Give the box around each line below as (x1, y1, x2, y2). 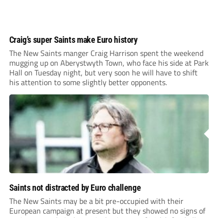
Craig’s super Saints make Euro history (9, 35, 138, 45)
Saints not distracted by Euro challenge (9, 182, 141, 193)
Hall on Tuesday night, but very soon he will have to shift (9, 67, 198, 79)
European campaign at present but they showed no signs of (9, 205, 205, 217)
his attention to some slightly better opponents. (9, 76, 167, 89)
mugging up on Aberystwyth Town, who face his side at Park (9, 57, 209, 69)
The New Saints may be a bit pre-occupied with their (9, 195, 183, 207)
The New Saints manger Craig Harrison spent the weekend (9, 47, 203, 59)
